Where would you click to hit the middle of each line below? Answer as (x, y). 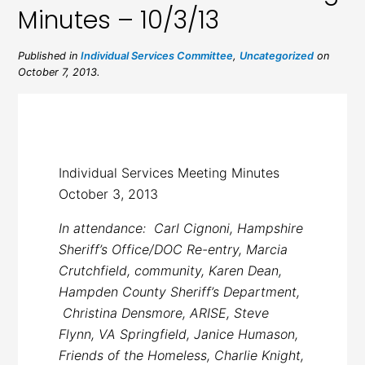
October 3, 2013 (109, 193)
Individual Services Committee (157, 55)
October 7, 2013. (59, 72)
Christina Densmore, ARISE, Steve (164, 312)
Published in (50, 55)
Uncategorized (277, 55)
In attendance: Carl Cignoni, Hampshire (181, 228)
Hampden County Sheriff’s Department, (180, 291)
